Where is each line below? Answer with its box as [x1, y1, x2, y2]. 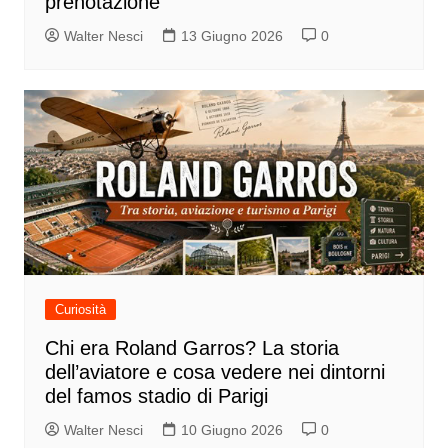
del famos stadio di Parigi [44, 384, 268, 407]
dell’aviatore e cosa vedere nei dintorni [44, 360, 385, 383]
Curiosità [54, 301, 106, 317]
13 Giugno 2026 [180, 27, 283, 44]
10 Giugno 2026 [180, 421, 283, 438]
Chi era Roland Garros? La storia [44, 336, 339, 359]
